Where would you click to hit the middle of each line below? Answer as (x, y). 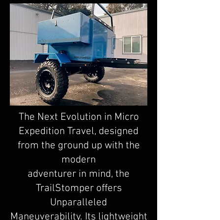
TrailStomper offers (79, 188)
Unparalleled (79, 203)
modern (79, 160)
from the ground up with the (79, 146)
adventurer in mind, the (79, 174)
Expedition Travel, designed (79, 131)
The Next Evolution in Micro (79, 117)
